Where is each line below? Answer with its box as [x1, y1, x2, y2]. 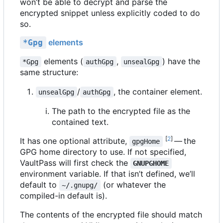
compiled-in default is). [20, 190, 107, 201]
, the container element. [113, 86, 202, 97]
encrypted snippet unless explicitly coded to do [20, 7, 200, 18]
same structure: [20, 67, 78, 77]
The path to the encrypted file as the [52, 106, 190, 116]
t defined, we [140, 168, 190, 179]
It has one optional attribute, [20, 135, 129, 146]
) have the [162, 56, 203, 66]
